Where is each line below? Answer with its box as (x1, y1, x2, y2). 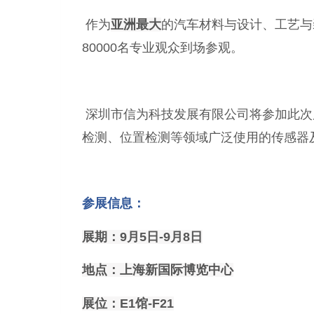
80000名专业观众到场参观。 (82, 40, 243, 55)
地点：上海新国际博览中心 (82, 263, 233, 278)
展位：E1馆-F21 (82, 296, 174, 310)
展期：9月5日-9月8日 (82, 229, 203, 244)
